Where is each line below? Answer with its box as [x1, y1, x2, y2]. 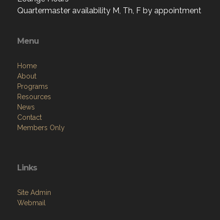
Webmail [17, 198, 46, 207]
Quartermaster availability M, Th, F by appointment [17, 5, 201, 15]
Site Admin [17, 188, 51, 196]
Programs [17, 82, 48, 90]
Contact [17, 113, 42, 121]
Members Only [17, 123, 65, 132]
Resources [17, 92, 51, 101]
